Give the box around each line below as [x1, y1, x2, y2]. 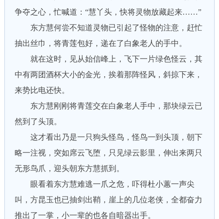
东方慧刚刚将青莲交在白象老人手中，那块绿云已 [14, 102, 202, 110]
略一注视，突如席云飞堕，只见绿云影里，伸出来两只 [14, 149, 202, 157]
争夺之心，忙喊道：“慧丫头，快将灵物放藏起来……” [14, 8, 201, 16]
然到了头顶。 [14, 117, 62, 126]
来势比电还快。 [14, 86, 69, 94]
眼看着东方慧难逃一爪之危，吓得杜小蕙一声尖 [14, 180, 195, 188]
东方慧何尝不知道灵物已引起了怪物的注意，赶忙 [14, 23, 202, 32]
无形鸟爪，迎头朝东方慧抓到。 [14, 164, 124, 173]
